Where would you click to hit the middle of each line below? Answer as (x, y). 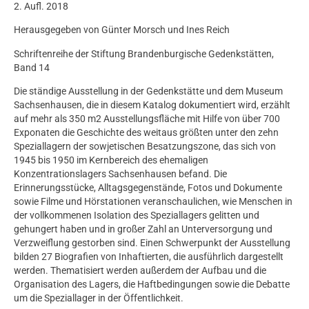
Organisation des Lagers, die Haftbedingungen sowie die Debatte (152, 285)
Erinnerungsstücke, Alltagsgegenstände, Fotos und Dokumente (148, 188)
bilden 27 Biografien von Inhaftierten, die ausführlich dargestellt (149, 257)
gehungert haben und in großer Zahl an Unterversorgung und (143, 229)
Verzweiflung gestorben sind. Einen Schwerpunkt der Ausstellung (152, 243)
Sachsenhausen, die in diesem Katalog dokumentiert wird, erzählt (152, 105)
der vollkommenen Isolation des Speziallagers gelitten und (137, 216)
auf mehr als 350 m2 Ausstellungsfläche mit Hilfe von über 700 (147, 119)
